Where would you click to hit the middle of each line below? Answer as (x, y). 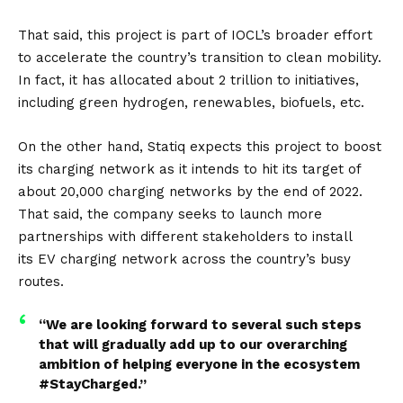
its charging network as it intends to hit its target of (189, 169)
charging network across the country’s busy (203, 259)
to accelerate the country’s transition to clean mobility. (200, 57)
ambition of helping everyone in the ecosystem (199, 364)
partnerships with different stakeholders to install (185, 236)
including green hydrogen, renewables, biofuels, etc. (191, 102)
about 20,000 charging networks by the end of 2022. (190, 191)
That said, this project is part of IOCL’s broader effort (195, 35)
